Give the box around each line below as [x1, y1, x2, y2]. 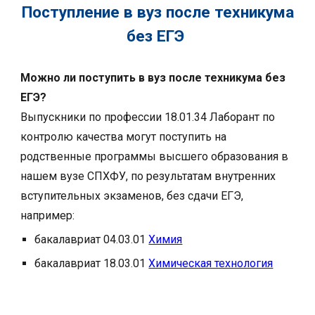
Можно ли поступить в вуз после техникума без [20, 71, 286, 85]
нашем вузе [20, 169, 88, 184]
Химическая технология [148, 257, 274, 271]
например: [20, 209, 75, 223]
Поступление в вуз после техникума [21, 3, 294, 22]
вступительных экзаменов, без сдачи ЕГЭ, [20, 189, 244, 203]
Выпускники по [20, 110, 105, 124]
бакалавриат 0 [34, 233, 110, 247]
